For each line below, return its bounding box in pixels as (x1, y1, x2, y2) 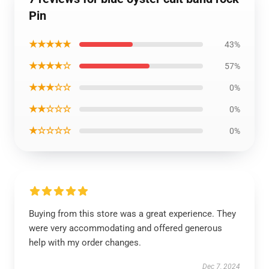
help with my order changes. (29, 237, 141, 248)
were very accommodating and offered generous (29, 223, 222, 234)
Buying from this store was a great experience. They (29, 208, 236, 219)
